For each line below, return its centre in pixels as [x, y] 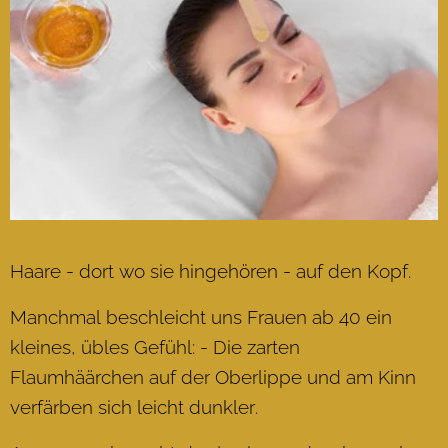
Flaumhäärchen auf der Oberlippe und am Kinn [213, 377]
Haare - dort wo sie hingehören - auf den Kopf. [210, 271]
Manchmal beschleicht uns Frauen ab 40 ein [201, 317]
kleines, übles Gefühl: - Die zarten [155, 347]
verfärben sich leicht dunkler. [134, 407]
